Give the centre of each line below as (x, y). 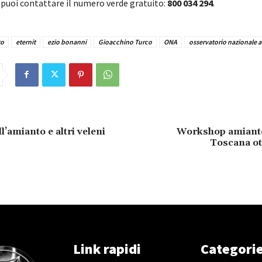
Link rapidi (107, 249)
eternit (25, 42)
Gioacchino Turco (125, 42)
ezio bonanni (67, 42)
